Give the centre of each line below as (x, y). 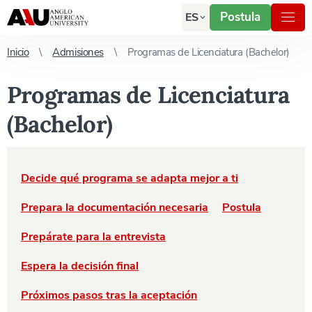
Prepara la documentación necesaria (115, 208)
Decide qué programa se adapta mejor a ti (130, 178)
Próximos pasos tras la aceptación (109, 295)
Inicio (18, 52)
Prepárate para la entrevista (93, 237)
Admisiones (78, 52)
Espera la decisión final (80, 266)
